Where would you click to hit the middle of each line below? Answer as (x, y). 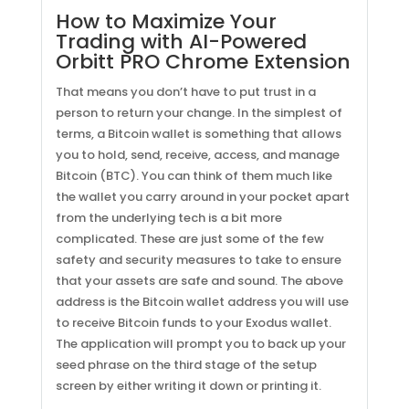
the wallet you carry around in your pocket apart (202, 197)
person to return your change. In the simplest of (199, 113)
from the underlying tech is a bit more (168, 218)
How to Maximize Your (166, 21)
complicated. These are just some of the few (189, 239)
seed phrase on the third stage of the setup (186, 365)
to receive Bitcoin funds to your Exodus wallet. (193, 323)
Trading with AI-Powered (181, 42)
